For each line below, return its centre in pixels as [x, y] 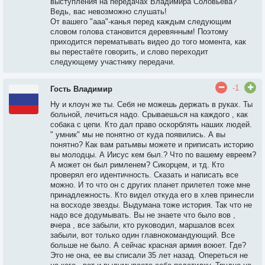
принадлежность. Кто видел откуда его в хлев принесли [152, 195]
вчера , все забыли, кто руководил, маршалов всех [143, 225]
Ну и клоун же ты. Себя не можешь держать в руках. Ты [151, 104]
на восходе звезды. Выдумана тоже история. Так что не [151, 205]
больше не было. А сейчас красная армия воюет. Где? [148, 245]
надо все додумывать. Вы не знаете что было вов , [143, 215]
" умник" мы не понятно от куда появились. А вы [138, 135]
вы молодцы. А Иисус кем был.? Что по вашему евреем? [153, 155]
